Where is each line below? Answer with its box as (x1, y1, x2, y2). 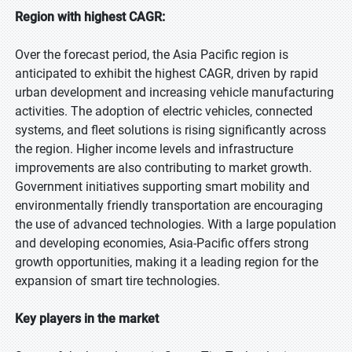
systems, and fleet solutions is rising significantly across (15, 123, 326, 137)
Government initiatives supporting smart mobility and (15, 179, 310, 194)
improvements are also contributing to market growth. (15, 160, 312, 175)
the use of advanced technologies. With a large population (15, 217, 336, 232)
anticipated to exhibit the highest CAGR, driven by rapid (15, 66, 318, 81)
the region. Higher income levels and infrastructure (15, 141, 293, 156)
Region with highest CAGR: (15, 9, 165, 24)
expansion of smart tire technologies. (15, 273, 220, 288)
